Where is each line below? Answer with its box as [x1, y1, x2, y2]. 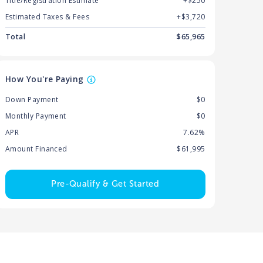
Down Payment [5, 95, 59, 105]
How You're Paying [5, 73, 84, 85]
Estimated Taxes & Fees [5, 12, 90, 22]
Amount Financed [5, 144, 68, 154]
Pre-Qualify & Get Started [51, 178, 160, 190]
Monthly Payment [5, 111, 66, 122]
